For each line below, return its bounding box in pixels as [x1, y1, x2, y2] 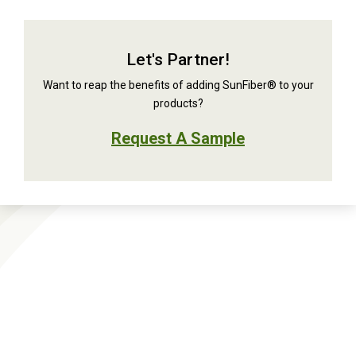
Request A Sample [111, 128, 245, 148]
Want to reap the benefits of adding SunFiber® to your [42, 78, 314, 91]
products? [153, 96, 203, 110]
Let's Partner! [126, 49, 230, 69]
